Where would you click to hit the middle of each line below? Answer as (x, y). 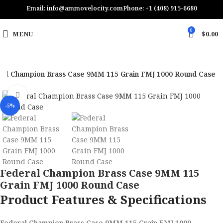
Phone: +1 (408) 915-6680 (160, 8)
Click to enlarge (53, 95)
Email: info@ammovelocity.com (74, 8)
